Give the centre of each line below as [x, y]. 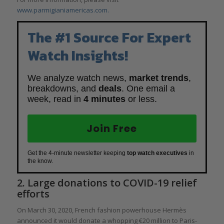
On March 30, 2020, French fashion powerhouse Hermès [101, 210]
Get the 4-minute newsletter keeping [77, 153]
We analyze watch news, [78, 78]
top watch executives [157, 153]
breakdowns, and [63, 88]
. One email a [148, 88]
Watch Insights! [77, 55]
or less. [141, 99]
